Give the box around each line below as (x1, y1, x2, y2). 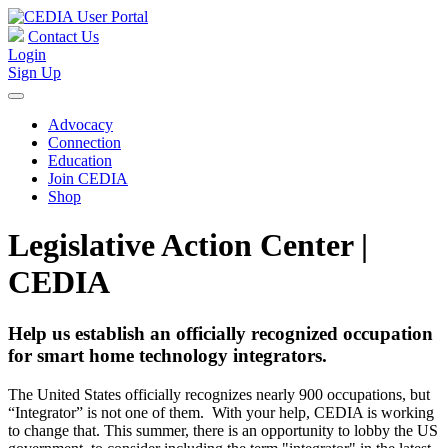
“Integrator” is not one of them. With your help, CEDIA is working (8, 403, 434, 421)
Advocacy (48, 116, 113, 133)
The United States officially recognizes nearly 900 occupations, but (8, 385, 430, 403)
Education (48, 152, 112, 169)
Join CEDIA (48, 170, 128, 187)
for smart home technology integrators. (8, 344, 327, 366)
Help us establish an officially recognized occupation (8, 322, 433, 344)
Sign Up (8, 64, 61, 81)
